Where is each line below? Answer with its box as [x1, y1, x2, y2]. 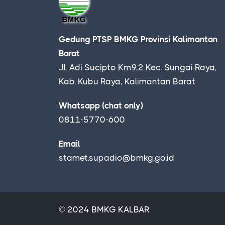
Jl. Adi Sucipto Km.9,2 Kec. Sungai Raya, [59, 62, 217, 73]
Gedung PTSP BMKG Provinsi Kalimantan [59, 34, 217, 45]
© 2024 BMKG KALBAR [59, 204, 150, 215]
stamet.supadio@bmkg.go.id [59, 153, 174, 163]
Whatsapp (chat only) [59, 100, 143, 111]
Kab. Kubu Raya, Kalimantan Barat [59, 76, 195, 87]
